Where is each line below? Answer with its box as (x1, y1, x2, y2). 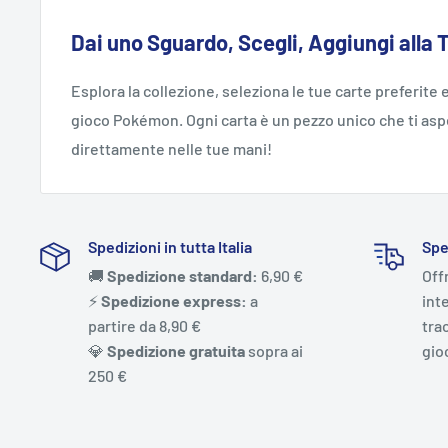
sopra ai (245, 341, 303, 361)
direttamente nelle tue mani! (71, 139, 272, 159)
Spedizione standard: (107, 266, 258, 286)
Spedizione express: (101, 291, 250, 311)
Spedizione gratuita (107, 341, 245, 361)
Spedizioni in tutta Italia (88, 237, 252, 257)
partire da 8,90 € (88, 316, 201, 336)
